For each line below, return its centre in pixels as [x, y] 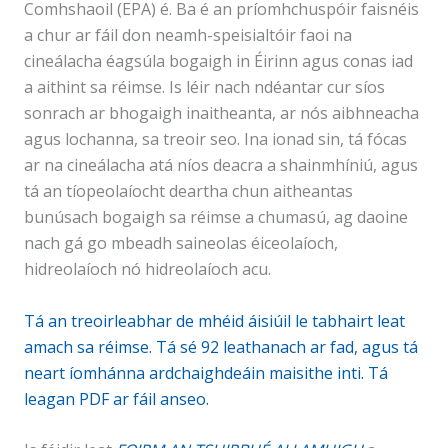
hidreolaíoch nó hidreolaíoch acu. [147, 269]
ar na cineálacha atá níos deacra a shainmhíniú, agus [221, 165]
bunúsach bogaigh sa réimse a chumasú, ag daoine [216, 217]
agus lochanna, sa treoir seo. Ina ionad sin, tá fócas [215, 139]
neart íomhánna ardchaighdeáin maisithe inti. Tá [206, 372]
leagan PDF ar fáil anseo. [116, 398]
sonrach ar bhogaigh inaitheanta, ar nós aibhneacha [221, 113]
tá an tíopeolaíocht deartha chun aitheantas [188, 191]
